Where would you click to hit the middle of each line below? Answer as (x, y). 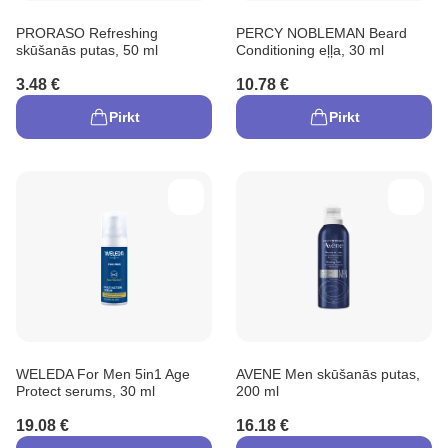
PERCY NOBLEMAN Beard (321, 32)
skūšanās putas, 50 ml (87, 49)
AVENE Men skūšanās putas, (328, 373)
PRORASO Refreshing (87, 32)
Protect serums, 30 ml (85, 390)
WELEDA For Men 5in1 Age (103, 373)
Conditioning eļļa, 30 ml (310, 49)
